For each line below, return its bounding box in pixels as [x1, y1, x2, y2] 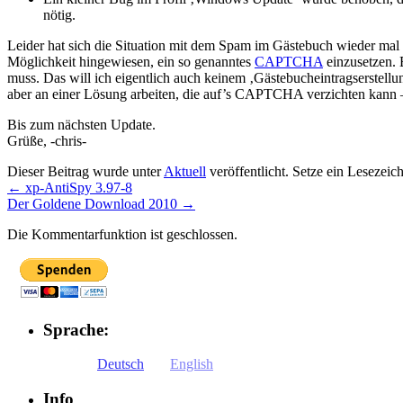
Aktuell [164, 163, 206, 179]
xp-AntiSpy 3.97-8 [22, 179, 132, 195]
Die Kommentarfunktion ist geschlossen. [7, 226, 237, 242]
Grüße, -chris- [7, 132, 86, 148]
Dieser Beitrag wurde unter [7, 163, 164, 179]
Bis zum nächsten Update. [7, 116, 156, 132]
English [170, 356, 213, 372]
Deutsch [97, 356, 144, 372]
